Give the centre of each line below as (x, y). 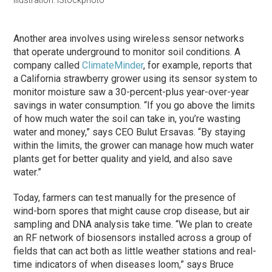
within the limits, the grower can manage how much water (134, 145)
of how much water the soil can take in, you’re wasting (127, 118)
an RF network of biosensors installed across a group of (133, 237)
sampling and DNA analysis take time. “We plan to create (133, 224)
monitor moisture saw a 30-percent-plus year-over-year (131, 92)
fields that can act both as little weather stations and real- (135, 251)
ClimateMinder (113, 65)
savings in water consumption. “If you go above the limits (134, 105)
